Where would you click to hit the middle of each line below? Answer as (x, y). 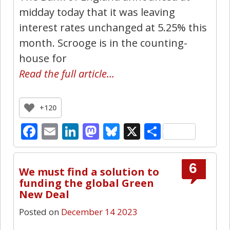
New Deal (44, 195)
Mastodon (138, 131)
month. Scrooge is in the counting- (103, 43)
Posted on (39, 212)
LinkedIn (112, 131)
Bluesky (149, 131)
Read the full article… (67, 73)
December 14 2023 (99, 212)
